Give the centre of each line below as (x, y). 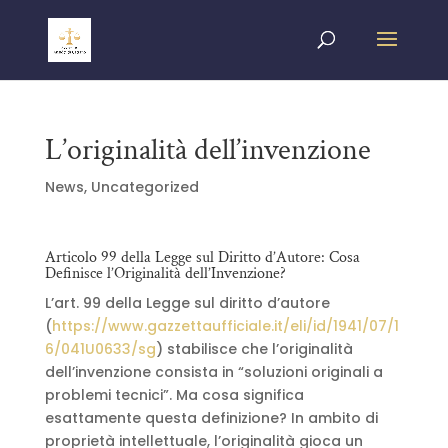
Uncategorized (144, 187)
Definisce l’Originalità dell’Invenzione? (165, 273)
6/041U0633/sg (100, 349)
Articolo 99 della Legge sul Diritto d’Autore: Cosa (202, 257)
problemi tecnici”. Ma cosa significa (174, 395)
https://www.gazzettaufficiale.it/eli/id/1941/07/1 (225, 326)
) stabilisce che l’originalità (254, 349)
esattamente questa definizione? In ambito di (211, 418)
